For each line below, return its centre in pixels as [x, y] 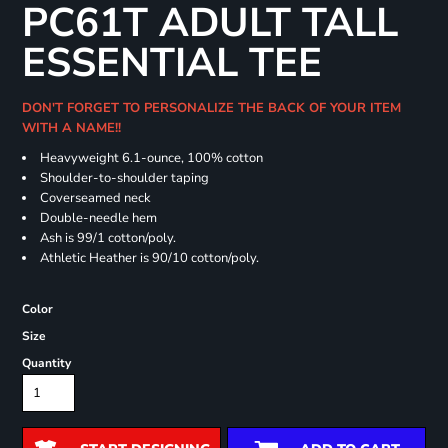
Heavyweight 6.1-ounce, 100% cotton [151, 158]
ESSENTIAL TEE [171, 63]
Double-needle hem [98, 218]
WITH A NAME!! [75, 128]
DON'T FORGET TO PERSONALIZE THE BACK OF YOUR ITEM [211, 108]
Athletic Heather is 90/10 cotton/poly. [149, 258]
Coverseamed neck [95, 198]
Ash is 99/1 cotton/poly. [107, 238]
